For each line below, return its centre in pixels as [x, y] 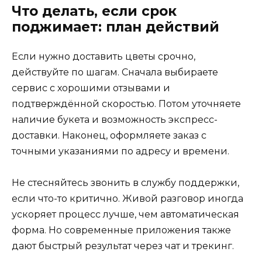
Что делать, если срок [94, 11]
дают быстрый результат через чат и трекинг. [123, 246]
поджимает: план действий [116, 27]
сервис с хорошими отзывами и [91, 88]
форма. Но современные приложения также [121, 230]
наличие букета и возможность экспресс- [115, 119]
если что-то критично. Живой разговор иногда [127, 198]
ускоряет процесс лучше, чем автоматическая [125, 214]
